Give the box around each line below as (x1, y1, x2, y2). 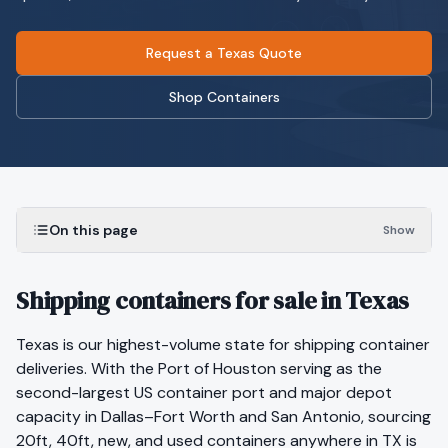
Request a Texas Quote (146, 44, 302, 62)
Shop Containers (168, 88, 280, 106)
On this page (49, 221, 138, 239)
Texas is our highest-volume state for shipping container (16, 334, 430, 355)
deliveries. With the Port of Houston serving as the (16, 358, 382, 379)
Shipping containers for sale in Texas (16, 284, 410, 317)
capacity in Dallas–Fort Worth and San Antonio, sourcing (16, 406, 431, 427)
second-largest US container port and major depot (16, 382, 392, 403)
